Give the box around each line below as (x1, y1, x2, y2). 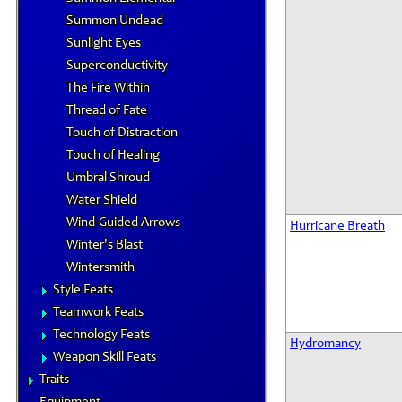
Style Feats (53, 284, 113, 297)
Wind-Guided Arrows (66, 216, 180, 230)
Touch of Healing (66, 149, 160, 162)
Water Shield (66, 194, 137, 207)
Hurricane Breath (290, 220, 385, 233)
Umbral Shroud (66, 171, 150, 185)
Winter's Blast (66, 239, 143, 252)
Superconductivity (66, 59, 168, 73)
